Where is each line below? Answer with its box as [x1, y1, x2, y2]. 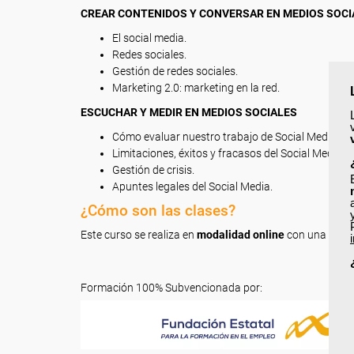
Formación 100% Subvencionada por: [81, 281, 262, 294]
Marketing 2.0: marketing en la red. [112, 81, 280, 94]
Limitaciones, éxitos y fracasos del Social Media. [112, 147, 345, 160]
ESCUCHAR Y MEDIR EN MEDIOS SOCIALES [81, 106, 297, 119]
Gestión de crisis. [112, 164, 194, 176]
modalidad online [194, 228, 284, 241]
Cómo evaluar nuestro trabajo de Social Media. [112, 130, 339, 143]
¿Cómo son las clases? [81, 201, 235, 220]
